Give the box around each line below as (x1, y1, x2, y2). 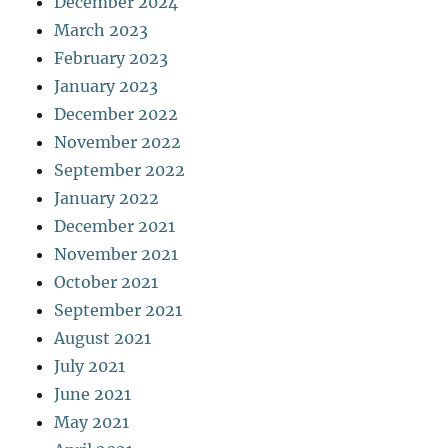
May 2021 (54, 411, 130, 432)
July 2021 (54, 355, 126, 376)
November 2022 (54, 131, 182, 152)
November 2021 (54, 243, 179, 264)
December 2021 (54, 215, 176, 236)
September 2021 (54, 299, 183, 320)
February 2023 (54, 47, 169, 68)
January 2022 (54, 187, 160, 208)
